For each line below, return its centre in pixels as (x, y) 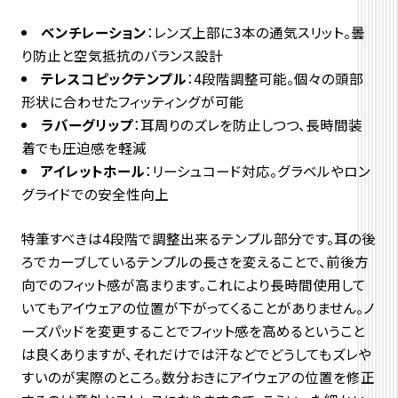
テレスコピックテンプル (114, 78)
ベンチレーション (94, 32)
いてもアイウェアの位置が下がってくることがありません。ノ (198, 307)
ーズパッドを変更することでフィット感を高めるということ (193, 330)
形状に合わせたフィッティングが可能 (132, 101)
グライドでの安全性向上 (95, 193)
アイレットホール (93, 170)
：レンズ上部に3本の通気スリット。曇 (256, 32)
